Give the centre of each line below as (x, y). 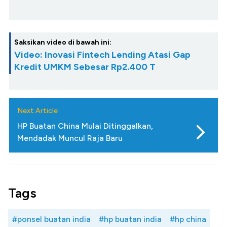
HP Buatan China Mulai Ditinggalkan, (85, 126)
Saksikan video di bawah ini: (63, 43)
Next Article (37, 111)
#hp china (188, 219)
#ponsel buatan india (51, 219)
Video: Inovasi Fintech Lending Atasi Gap (102, 55)
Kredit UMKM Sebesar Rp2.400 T (85, 67)
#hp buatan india (130, 219)
